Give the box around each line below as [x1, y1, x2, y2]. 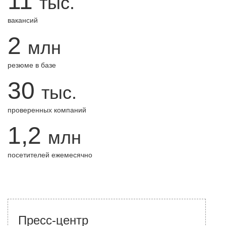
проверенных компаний [8, 106, 86, 114]
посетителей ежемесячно [8, 151, 92, 159]
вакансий [8, 16, 38, 24]
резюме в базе [8, 61, 56, 69]
